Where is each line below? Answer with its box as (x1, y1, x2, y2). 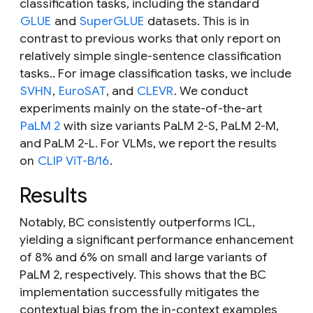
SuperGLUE (80, 13, 144, 29)
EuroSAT (59, 83, 105, 99)
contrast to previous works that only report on (20, 31, 281, 47)
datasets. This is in (145, 13, 249, 29)
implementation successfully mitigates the (20, 284, 259, 300)
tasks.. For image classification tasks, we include (20, 66, 291, 82)
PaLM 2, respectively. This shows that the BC (20, 267, 266, 283)
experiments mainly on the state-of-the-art (20, 101, 262, 117)
